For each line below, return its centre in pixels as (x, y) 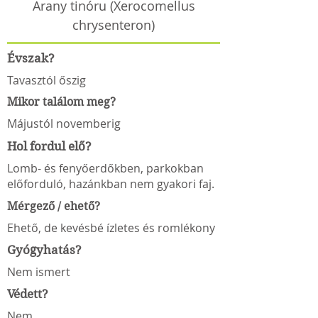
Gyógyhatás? (46, 250)
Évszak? (31, 58)
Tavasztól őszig (46, 80)
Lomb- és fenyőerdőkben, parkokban (105, 168)
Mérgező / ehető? (54, 206)
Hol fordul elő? (49, 146)
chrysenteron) (114, 25)
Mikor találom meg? (61, 102)
